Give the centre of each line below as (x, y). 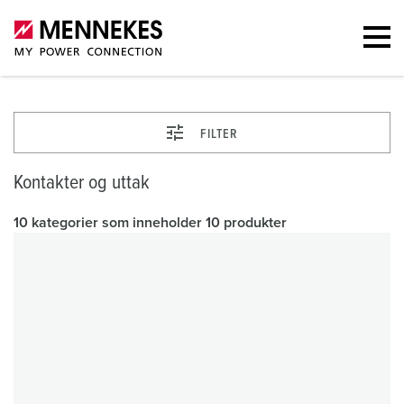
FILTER (219, 134)
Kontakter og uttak (82, 183)
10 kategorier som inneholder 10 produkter (150, 223)
